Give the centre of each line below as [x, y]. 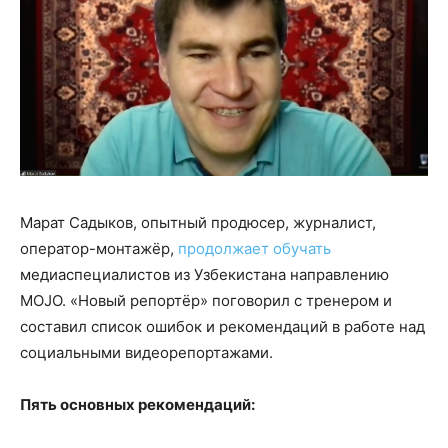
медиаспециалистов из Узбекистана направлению [204, 274]
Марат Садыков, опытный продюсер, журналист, [198, 222]
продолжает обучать [254, 248]
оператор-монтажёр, [99, 248]
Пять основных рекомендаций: [137, 404]
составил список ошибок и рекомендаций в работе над [222, 326]
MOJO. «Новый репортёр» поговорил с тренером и [206, 300]
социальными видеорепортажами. [146, 352]
